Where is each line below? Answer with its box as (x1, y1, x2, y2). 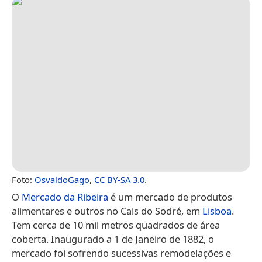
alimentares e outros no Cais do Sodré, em (12, 204, 202, 218)
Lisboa (202, 204, 232, 218)
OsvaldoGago (35, 173, 89, 185)
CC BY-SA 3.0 (94, 173, 144, 185)
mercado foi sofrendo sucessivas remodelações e (12, 246, 231, 260)
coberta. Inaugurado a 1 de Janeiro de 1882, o (12, 232, 214, 246)
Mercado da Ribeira (22, 189, 108, 204)
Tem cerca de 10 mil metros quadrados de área (12, 218, 220, 232)
